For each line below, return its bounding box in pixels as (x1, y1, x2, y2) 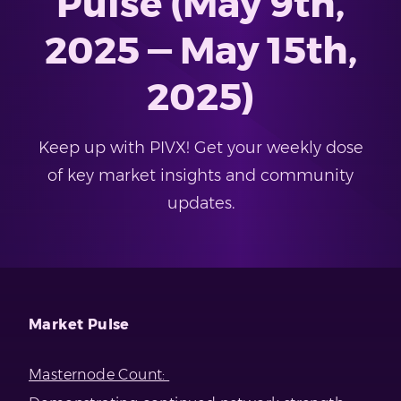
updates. (166, 193, 235, 214)
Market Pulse (29, 316, 130, 334)
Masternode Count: (29, 366, 170, 384)
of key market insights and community (47, 166, 354, 186)
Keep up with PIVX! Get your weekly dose (38, 138, 363, 158)
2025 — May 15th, (44, 27, 357, 74)
